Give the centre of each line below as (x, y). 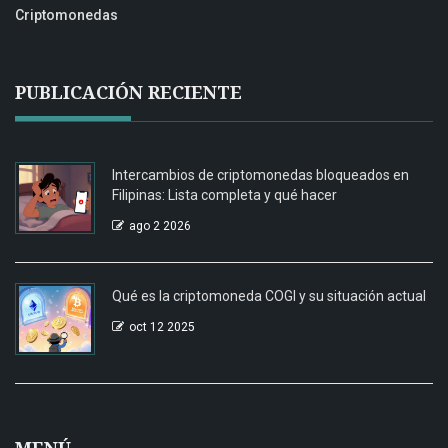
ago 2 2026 (160, 226)
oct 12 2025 (162, 327)
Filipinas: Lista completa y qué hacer (224, 195)
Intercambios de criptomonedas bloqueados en (260, 175)
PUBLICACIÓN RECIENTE (128, 92)
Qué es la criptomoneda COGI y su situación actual (269, 296)
